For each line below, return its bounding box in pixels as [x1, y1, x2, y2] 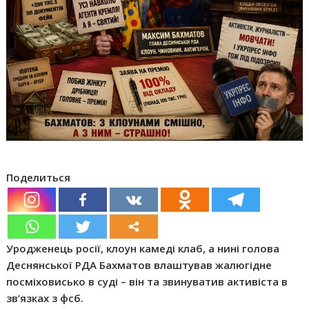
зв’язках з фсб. [6, 290, 84, 305]
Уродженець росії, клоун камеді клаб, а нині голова [6, 241, 280, 255]
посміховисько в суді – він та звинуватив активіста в [6, 274, 288, 288]
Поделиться [6, 170, 71, 184]
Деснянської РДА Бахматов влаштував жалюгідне [6, 257, 272, 272]
